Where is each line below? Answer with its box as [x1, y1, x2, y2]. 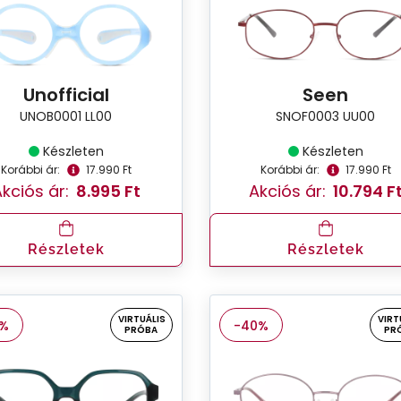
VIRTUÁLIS [117, 311, 166, 326]
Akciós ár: [248, 179, 326, 202]
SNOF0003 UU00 [276, 107, 376, 125]
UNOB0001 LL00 [20, 107, 113, 125]
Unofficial [22, 81, 109, 107]
